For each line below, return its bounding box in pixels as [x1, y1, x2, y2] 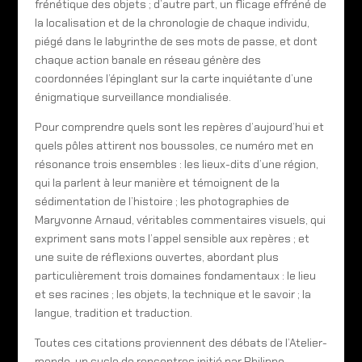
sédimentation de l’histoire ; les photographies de [34, 193, 289, 208]
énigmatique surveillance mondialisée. [34, 89, 231, 104]
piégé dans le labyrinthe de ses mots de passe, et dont [34, 33, 318, 48]
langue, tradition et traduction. [34, 305, 192, 320]
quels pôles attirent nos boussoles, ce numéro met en [34, 137, 314, 153]
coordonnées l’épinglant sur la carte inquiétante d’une [34, 70, 313, 86]
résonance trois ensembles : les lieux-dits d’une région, [34, 156, 318, 171]
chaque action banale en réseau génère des [34, 52, 261, 67]
